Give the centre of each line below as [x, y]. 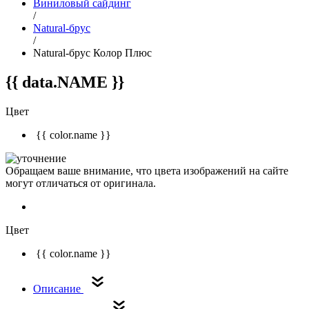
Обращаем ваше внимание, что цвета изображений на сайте [147, 170]
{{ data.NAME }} [65, 82]
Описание [58, 288]
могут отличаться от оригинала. [81, 183]
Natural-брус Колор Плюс [92, 53]
